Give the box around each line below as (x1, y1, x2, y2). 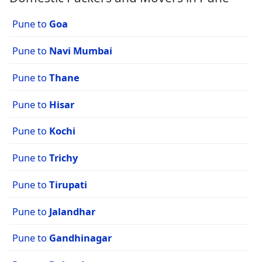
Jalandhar (49, 204, 95, 218)
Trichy (49, 151, 78, 165)
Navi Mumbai (49, 43, 112, 57)
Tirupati (49, 177, 87, 191)
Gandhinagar (49, 231, 112, 245)
